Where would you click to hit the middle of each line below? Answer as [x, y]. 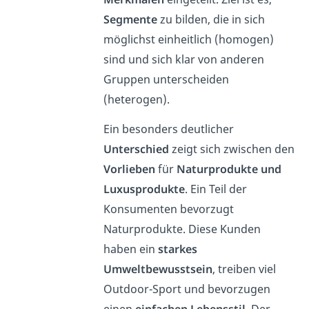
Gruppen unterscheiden [166, 80]
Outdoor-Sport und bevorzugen [187, 289]
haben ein [130, 249]
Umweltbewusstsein [158, 269]
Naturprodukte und [229, 169]
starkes [177, 249]
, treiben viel [244, 269]
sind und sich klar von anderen [183, 60]
